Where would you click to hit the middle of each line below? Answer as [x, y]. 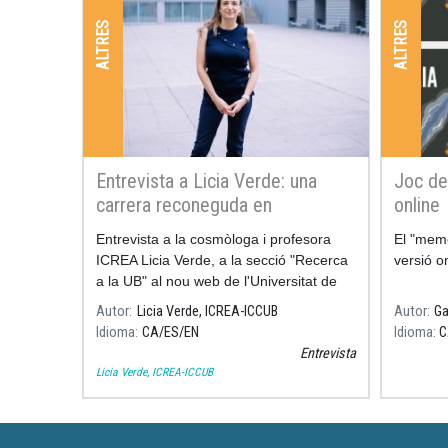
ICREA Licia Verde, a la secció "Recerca [222, 259]
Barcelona [128, 301]
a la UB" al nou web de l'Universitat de [216, 280]
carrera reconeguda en [184, 204]
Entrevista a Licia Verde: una [206, 180]
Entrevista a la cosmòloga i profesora [213, 238]
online [416, 204]
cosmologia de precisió [187, 228]
